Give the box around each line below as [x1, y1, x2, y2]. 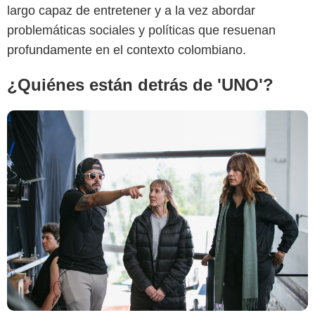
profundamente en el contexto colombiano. [7, 43, 246, 58]
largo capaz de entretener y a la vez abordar [7, 4, 255, 18]
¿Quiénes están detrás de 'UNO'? [7, 75, 274, 95]
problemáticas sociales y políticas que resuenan [7, 23, 276, 38]
